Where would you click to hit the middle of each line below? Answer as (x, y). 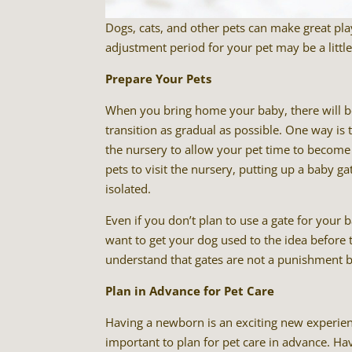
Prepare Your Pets (159, 79)
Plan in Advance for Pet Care (190, 291)
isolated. (128, 189)
